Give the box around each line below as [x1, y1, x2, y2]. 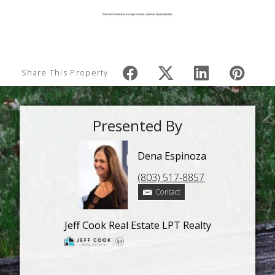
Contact [155, 187, 180, 198]
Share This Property [21, 66, 109, 78]
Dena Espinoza [137, 149, 207, 163]
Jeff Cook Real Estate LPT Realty [64, 218, 211, 232]
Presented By [93, 115, 182, 136]
